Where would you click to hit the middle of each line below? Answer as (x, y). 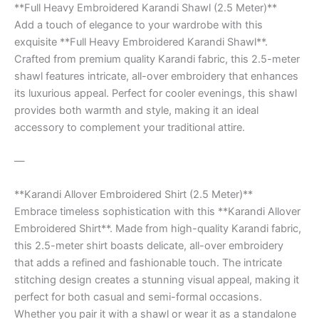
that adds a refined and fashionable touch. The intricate (148, 263)
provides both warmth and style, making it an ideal (136, 110)
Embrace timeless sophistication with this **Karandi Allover (157, 212)
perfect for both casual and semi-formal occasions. (138, 297)
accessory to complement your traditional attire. (130, 127)
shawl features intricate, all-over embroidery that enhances (156, 76)
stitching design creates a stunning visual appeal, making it (157, 280)
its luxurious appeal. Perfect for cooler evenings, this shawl (156, 93)
